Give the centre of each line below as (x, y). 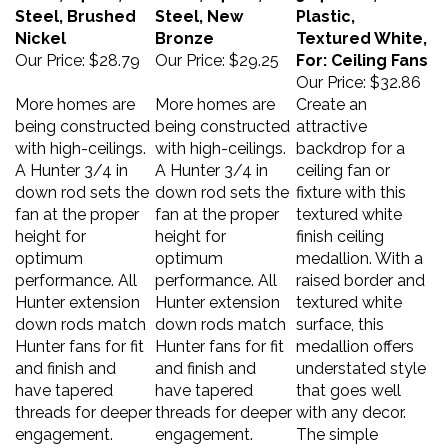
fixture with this (351, 182)
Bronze (184, 28)
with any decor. (351, 402)
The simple (337, 424)
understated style (361, 358)
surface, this (340, 314)
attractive (331, 116)
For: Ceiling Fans (362, 50)
